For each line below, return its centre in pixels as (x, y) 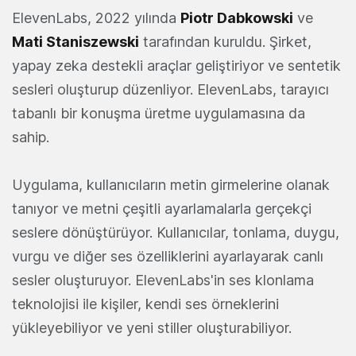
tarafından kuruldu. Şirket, (225, 42)
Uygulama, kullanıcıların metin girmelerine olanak (171, 185)
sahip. (31, 137)
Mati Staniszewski (75, 42)
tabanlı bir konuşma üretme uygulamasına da (159, 114)
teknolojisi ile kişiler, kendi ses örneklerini (145, 304)
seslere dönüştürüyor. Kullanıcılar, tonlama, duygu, (176, 233)
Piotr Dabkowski (237, 18)
